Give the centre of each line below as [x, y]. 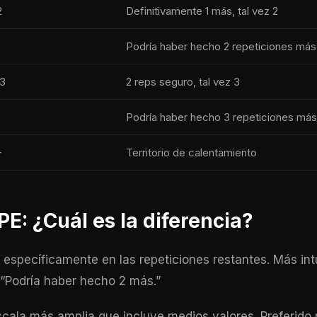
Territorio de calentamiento [191, 152]
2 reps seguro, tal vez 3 [183, 82]
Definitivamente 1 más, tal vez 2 [202, 11]
